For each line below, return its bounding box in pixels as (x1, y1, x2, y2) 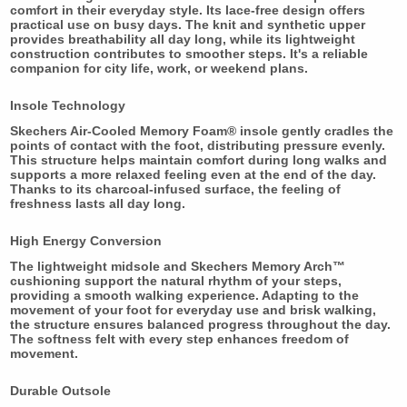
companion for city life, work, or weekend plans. (9, 60, 308, 75)
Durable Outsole (9, 382, 111, 398)
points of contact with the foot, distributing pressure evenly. (9, 137, 385, 153)
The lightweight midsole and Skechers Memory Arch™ (9, 258, 345, 273)
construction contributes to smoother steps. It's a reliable (9, 45, 368, 61)
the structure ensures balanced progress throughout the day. (9, 316, 391, 332)
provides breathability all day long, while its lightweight (9, 31, 355, 46)
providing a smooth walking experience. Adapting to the (9, 287, 359, 303)
